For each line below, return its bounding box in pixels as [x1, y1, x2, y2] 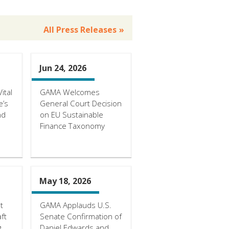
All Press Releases [43, 24, 117, 35]
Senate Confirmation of [39, 211, 122, 221]
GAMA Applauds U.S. [39, 199, 111, 210]
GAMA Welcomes [39, 86, 100, 97]
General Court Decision [39, 98, 122, 108]
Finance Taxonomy [39, 120, 105, 131]
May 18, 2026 [39, 175, 91, 187]
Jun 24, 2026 [39, 62, 86, 74]
